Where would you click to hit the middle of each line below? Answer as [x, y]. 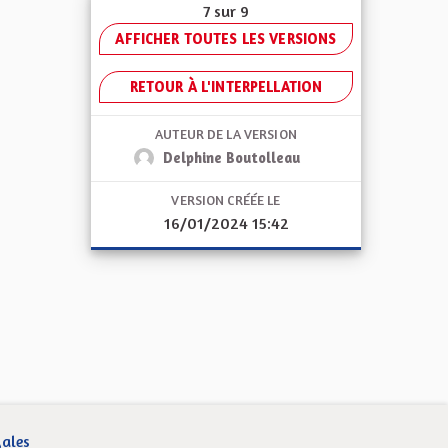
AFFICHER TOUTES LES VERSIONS [226, 38]
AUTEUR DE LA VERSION [226, 134]
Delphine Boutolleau [232, 157]
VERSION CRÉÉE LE [226, 200]
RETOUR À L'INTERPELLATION [226, 86]
